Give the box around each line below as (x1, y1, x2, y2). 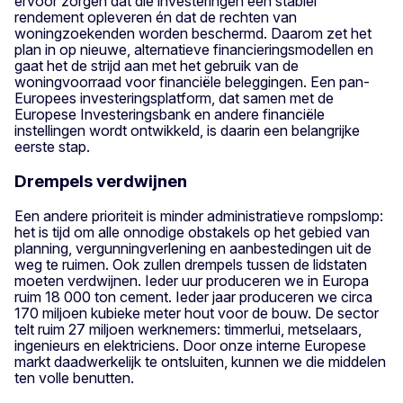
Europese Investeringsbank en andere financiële (14, 105, 325, 124)
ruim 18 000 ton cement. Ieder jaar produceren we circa (14, 287, 372, 306)
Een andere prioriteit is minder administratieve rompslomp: (14, 206, 383, 225)
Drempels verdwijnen (14, 170, 187, 192)
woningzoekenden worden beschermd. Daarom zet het (14, 24, 372, 43)
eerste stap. (14, 138, 90, 157)
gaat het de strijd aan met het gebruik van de (14, 57, 299, 76)
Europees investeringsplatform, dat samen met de (14, 89, 334, 108)
